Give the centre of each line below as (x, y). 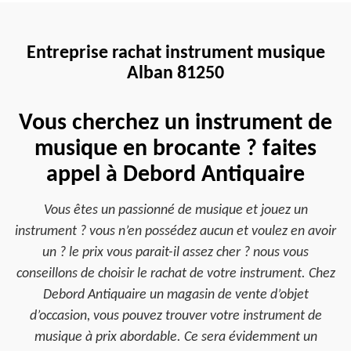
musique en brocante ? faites (175, 149)
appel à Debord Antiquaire (175, 175)
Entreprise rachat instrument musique (175, 53)
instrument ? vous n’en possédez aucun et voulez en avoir (175, 232)
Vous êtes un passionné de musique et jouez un (175, 210)
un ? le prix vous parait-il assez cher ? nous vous (175, 253)
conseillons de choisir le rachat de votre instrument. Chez (175, 274)
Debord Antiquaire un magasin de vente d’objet (175, 295)
